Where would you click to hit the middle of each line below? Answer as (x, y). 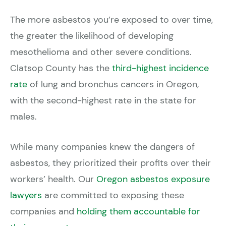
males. (23, 116)
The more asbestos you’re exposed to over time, (111, 19)
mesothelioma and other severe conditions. (101, 52)
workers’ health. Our (53, 179)
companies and (43, 212)
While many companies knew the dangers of (102, 147)
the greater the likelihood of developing (92, 36)
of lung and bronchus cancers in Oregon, (113, 84)
